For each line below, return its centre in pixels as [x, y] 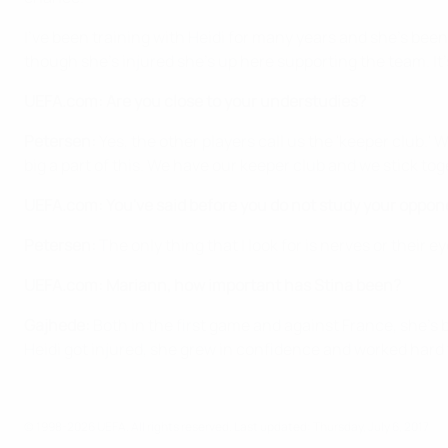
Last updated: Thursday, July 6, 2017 [331, 426]
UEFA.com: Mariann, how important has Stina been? [212, 284]
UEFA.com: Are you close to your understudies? [195, 100]
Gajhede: [57, 324]
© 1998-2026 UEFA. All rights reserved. [129, 426]
